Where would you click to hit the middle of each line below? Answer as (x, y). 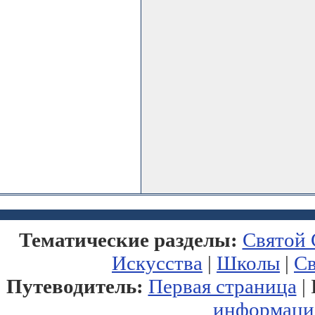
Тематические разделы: (128, 240)
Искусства (157, 263)
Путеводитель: (75, 286)
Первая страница (222, 286)
